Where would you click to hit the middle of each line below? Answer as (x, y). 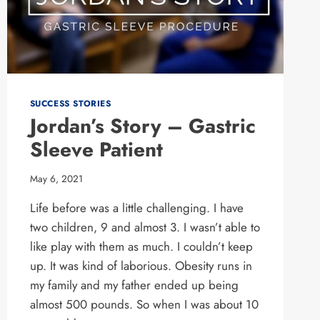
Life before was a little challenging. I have (136, 207)
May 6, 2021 (56, 178)
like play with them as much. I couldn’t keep (141, 246)
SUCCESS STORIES (70, 103)
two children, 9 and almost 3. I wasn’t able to (145, 227)
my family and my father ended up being (134, 285)
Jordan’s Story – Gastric (142, 126)
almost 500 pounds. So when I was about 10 (144, 304)
